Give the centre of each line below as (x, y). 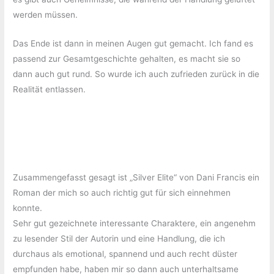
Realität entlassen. (50, 89)
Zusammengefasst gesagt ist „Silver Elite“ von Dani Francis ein (136, 178)
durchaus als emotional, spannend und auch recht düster (125, 254)
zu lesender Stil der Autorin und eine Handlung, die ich (119, 239)
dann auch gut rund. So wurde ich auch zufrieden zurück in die (136, 74)
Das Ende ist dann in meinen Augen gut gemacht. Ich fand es (133, 43)
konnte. (28, 208)
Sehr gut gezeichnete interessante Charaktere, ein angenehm (135, 224)
